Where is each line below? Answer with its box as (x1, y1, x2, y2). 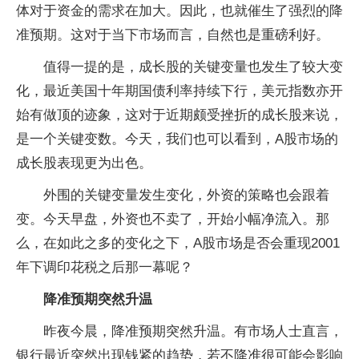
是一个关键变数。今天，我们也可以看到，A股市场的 (16, 131, 338, 147)
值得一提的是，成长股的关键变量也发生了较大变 (43, 59, 343, 75)
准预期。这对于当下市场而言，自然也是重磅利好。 (16, 27, 329, 42)
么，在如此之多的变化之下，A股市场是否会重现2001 (16, 236, 340, 251)
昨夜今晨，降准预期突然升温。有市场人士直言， (43, 324, 343, 339)
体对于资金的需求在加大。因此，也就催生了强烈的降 (16, 3, 343, 18)
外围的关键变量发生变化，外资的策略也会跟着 (43, 188, 329, 203)
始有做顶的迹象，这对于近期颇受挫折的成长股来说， (16, 107, 343, 123)
